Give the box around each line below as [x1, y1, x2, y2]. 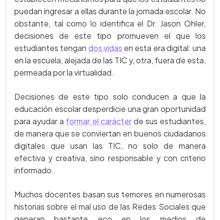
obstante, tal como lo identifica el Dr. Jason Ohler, [14, 18, 206, 28]
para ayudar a [14, 116, 66, 126]
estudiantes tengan [14, 43, 88, 53]
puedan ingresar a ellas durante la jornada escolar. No [14, 6, 206, 16]
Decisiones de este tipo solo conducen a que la [14, 91, 206, 102]
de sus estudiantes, [131, 116, 206, 126]
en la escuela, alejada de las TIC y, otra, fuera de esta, [14, 55, 206, 65]
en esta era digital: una [122, 43, 206, 53]
